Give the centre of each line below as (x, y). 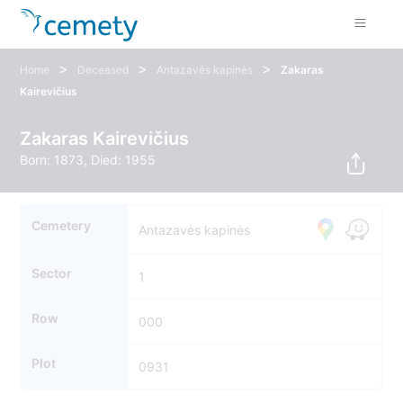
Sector (52, 273)
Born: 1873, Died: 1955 (88, 160)
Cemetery (62, 226)
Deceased (103, 70)
